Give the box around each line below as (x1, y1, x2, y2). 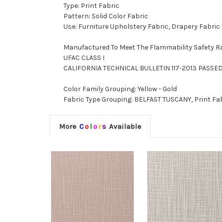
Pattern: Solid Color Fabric (63, 12, 148, 21)
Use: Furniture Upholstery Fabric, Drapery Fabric (63, 22, 220, 31)
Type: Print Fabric (63, 1, 119, 10)
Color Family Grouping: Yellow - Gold (63, 85, 177, 94)
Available (107, 122, 141, 131)
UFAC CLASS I (63, 54, 105, 62)
